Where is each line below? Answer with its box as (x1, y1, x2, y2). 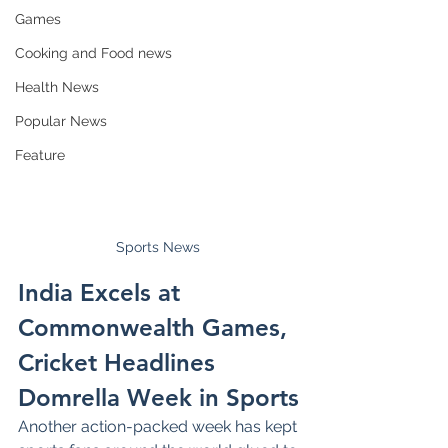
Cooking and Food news (15, 45, 172, 61)
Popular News (15, 113, 107, 129)
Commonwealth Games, (18, 312, 294, 342)
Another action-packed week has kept (18, 416, 301, 436)
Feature (15, 147, 65, 163)
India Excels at (18, 277, 187, 307)
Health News (15, 79, 99, 95)
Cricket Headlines (18, 347, 222, 377)
